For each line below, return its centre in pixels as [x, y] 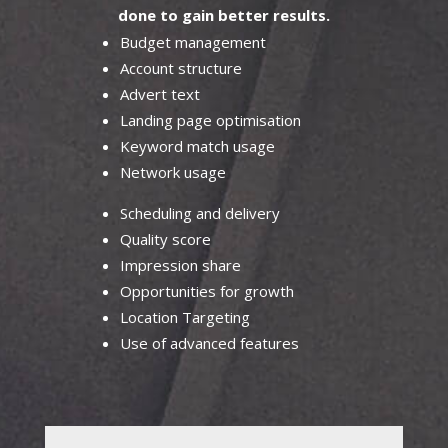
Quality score [165, 238]
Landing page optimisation [210, 119]
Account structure [180, 67]
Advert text [159, 93]
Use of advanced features [209, 342]
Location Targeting [184, 316]
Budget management [192, 41]
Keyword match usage [197, 145]
